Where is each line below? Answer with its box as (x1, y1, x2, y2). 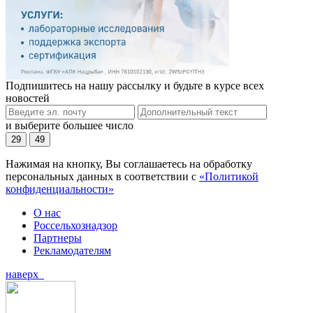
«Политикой (199, 170, 259, 182)
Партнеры (34, 231, 82, 244)
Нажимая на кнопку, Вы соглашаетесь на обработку (6, 157, 252, 170)
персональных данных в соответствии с (6, 170, 199, 182)
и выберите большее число (6, 119, 133, 131)
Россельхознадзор (34, 219, 117, 231)
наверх (6, 268, 44, 280)
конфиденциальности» (6, 182, 114, 195)
